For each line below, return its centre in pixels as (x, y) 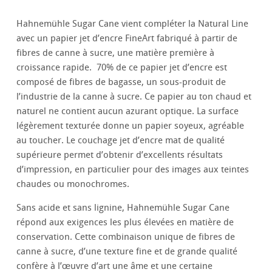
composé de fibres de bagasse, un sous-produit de (121, 82)
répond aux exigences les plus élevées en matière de (125, 223)
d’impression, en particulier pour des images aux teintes (133, 170)
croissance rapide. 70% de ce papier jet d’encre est (122, 68)
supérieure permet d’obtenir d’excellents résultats (120, 155)
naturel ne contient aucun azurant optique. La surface (128, 111)
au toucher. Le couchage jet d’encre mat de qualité (121, 141)
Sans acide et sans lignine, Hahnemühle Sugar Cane (123, 208)
